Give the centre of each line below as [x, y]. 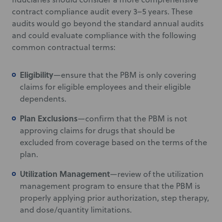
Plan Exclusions [49, 118]
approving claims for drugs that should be [97, 130]
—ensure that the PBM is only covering [125, 75]
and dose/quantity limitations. [76, 210]
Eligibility [37, 75]
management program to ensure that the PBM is [110, 186]
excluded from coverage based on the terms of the [113, 142]
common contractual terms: [64, 47]
